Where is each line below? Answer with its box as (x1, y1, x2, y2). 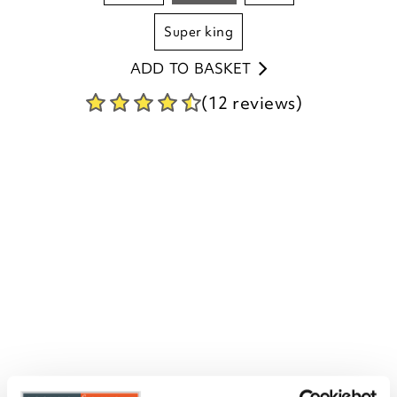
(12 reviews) (201, 91, 302, 115)
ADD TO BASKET (129, 58, 251, 79)
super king (172, 23, 233, 42)
